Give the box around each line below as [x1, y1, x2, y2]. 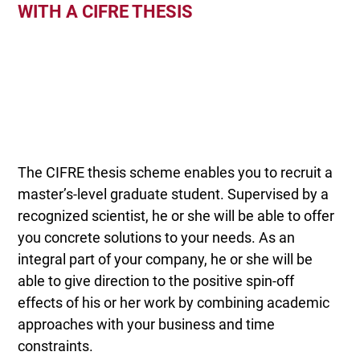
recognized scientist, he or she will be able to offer [18, 207, 335, 225]
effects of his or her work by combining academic [18, 294, 330, 312]
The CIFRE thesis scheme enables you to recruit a [18, 164, 333, 182]
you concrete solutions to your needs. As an [18, 229, 296, 247]
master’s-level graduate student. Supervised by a [18, 186, 329, 203]
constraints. [18, 337, 94, 355]
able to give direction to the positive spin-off [18, 272, 295, 290]
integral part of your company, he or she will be [18, 251, 313, 268]
